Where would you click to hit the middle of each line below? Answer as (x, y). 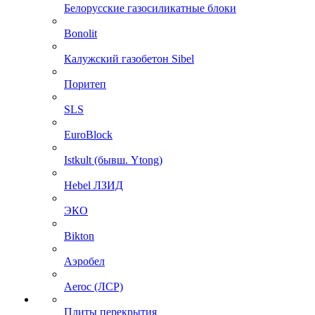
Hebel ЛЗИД (94, 185)
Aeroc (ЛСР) (94, 287)
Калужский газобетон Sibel (129, 59)
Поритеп (85, 84)
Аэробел (84, 261)
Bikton (79, 236)
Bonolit (81, 33)
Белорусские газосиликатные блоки (150, 8)
